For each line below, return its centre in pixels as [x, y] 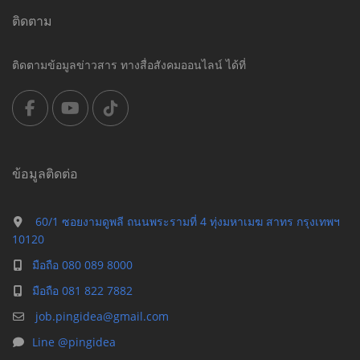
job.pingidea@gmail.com [100, 316]
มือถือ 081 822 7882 [82, 290]
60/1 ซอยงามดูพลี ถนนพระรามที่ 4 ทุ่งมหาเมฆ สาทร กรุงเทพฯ [186, 221]
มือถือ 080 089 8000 [82, 265]
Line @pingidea [74, 342]
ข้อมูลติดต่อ [45, 174]
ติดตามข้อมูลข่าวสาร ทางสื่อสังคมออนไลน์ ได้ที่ [129, 65]
